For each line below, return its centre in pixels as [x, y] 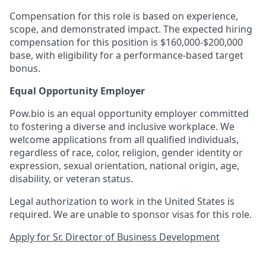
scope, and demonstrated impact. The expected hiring [131, 29]
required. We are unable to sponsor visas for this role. [131, 214]
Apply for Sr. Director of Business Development [115, 237]
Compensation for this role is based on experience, [124, 16]
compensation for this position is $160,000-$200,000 [126, 42]
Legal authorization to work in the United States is [122, 201]
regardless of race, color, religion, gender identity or [126, 152]
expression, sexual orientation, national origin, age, [124, 165]
